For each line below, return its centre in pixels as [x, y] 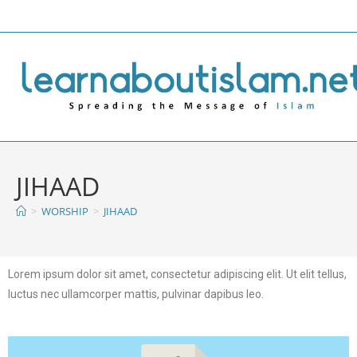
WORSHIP [65, 211]
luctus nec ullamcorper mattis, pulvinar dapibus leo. [136, 294]
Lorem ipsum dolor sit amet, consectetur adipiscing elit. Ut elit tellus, [177, 274]
